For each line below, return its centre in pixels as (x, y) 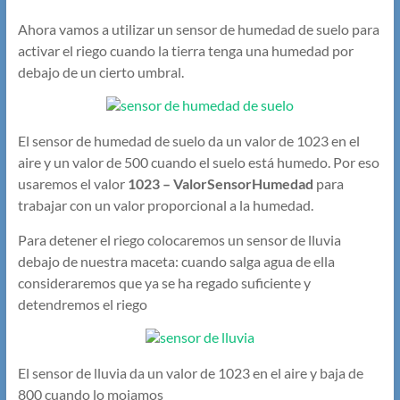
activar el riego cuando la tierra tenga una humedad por (185, 51)
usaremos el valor (72, 184)
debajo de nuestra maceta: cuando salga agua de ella (176, 262)
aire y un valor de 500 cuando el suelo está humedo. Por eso (198, 162)
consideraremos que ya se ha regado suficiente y (164, 283)
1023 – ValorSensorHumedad (220, 184)
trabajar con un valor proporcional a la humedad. (165, 205)
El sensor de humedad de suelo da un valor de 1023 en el (188, 141)
